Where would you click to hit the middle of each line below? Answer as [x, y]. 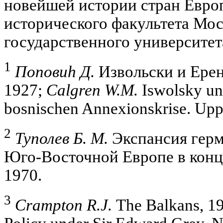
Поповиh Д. [55, 72]
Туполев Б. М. [61, 138]
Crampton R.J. [63, 205]
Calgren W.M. [92, 90]
